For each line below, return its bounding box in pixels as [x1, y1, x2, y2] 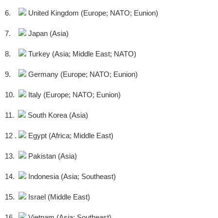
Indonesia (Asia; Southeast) [26, 172, 116, 181]
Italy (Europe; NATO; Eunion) [26, 91, 121, 99]
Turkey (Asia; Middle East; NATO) [26, 50, 136, 58]
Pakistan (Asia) [26, 152, 77, 161]
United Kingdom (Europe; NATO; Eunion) [26, 9, 158, 18]
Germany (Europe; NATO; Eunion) [26, 70, 138, 79]
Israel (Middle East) [26, 193, 90, 201]
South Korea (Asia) [26, 111, 88, 120]
